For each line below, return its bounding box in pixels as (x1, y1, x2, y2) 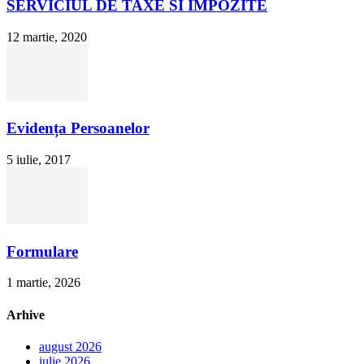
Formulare (6, 242, 78, 260)
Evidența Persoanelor (6, 119, 149, 137)
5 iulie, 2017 (6, 152, 71, 167)
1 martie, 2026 (6, 275, 80, 290)
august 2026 (39, 339, 102, 353)
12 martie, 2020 (6, 29, 87, 44)
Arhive (6, 307, 45, 322)
